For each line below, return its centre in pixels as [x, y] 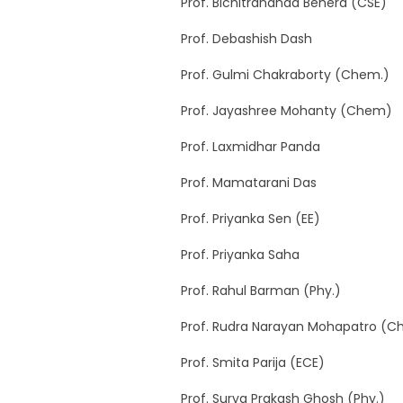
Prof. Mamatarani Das [248, 182]
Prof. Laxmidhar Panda [250, 146]
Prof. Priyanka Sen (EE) [250, 218]
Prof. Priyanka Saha [240, 254]
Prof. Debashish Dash [246, 38]
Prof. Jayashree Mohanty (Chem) [286, 110]
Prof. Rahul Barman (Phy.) [260, 290]
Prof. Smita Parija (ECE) [252, 362]
